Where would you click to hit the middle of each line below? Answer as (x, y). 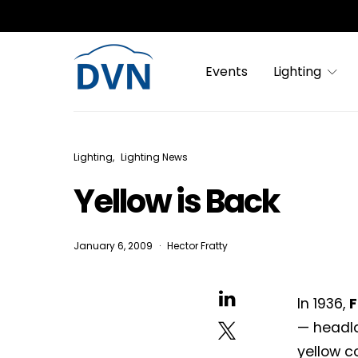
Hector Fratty (197, 246)
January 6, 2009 (113, 246)
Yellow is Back (176, 201)
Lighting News (154, 157)
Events (227, 71)
